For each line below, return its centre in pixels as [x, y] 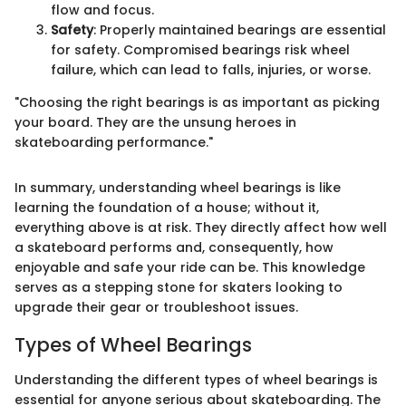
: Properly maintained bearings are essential [240, 30]
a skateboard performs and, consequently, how [174, 248]
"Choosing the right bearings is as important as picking [197, 103]
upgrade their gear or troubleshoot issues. [156, 308]
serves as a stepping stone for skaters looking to [179, 288]
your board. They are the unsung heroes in [155, 123]
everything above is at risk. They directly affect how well [201, 228]
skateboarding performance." [114, 143]
